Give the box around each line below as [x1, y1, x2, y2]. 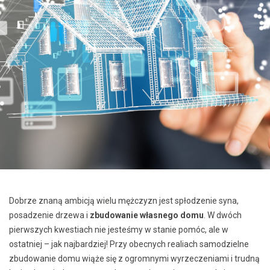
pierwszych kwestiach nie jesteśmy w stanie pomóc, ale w [9, 224, 228, 234]
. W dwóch [204, 210, 242, 220]
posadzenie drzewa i [9, 210, 90, 220]
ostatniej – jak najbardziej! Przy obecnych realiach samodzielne [9, 239, 249, 249]
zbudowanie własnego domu [90, 210, 204, 220]
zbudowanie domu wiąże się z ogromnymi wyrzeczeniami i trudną [9, 253, 260, 263]
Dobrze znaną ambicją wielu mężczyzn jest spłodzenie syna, [9, 195, 239, 206]
